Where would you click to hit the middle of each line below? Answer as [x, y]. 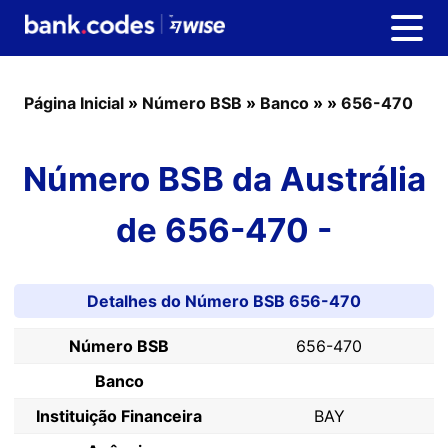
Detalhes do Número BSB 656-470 [224, 301]
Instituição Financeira [119, 416]
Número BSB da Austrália [224, 179]
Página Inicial [74, 103]
